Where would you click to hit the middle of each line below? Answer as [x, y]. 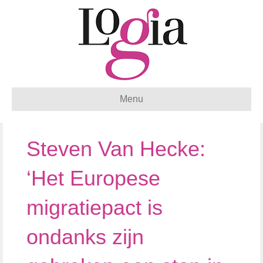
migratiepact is [95, 208]
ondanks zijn [85, 237]
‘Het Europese [93, 178]
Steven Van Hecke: [116, 149]
